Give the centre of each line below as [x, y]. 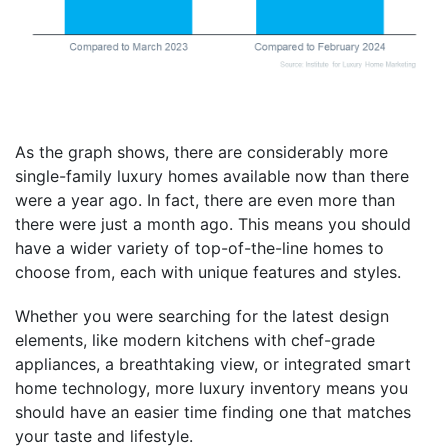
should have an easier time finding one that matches [213, 412]
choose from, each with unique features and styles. [208, 272]
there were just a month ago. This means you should [213, 224]
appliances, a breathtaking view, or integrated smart [213, 364]
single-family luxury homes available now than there [212, 176]
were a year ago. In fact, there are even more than [205, 200]
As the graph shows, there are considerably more [201, 152]
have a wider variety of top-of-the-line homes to [199, 248]
